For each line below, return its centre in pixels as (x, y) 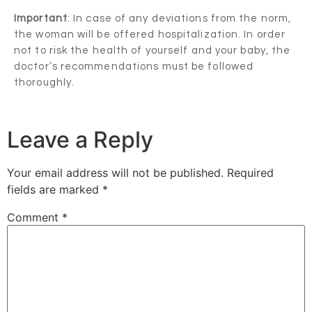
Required (250, 173)
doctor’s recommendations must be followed (134, 67)
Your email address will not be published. (115, 173)
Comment (34, 218)
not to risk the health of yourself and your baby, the (153, 51)
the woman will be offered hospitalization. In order (150, 35)
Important (41, 19)
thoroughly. (45, 83)
